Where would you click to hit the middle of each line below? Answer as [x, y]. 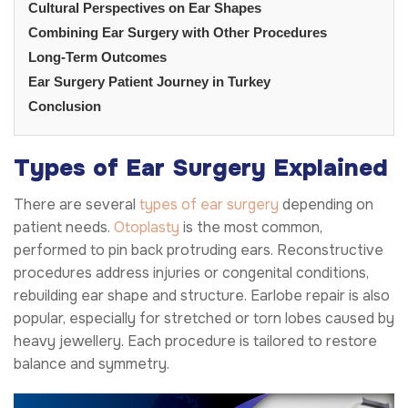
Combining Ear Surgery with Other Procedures [178, 32]
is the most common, [251, 227]
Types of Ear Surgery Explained [201, 168]
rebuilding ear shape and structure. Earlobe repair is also [202, 295]
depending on [326, 204]
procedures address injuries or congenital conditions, [191, 272]
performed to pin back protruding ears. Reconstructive [199, 250]
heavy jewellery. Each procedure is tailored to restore [195, 341]
